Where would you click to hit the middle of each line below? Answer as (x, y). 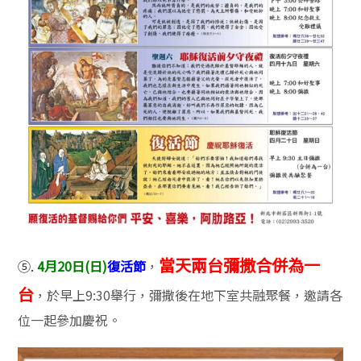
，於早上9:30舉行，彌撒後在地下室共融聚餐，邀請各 (189, 295)
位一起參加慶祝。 (70, 320)
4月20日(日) (73, 266)
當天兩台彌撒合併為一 (240, 265)
